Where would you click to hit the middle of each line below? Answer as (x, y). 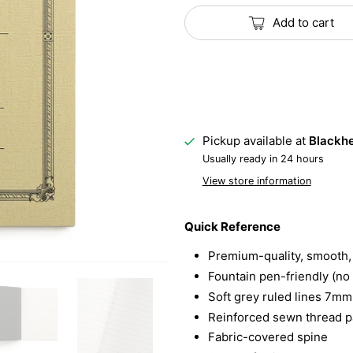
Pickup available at (255, 141)
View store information (256, 181)
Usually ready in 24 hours (263, 159)
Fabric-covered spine (268, 337)
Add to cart (304, 23)
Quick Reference (232, 227)
